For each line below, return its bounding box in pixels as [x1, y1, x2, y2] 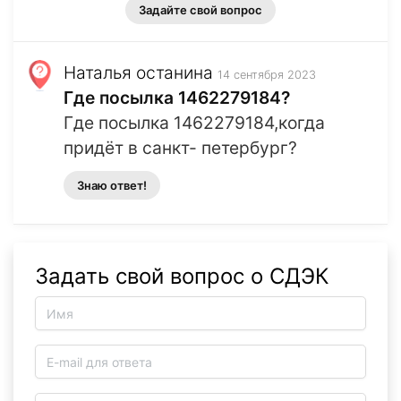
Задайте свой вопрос [139, 3, 262, 18]
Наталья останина [64, 62, 213, 84]
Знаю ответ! [77, 178, 147, 193]
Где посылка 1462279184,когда [64, 112, 325, 134]
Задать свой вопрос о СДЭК [35, 263, 329, 290]
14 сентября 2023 [218, 68, 316, 82]
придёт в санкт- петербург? [64, 137, 297, 159]
